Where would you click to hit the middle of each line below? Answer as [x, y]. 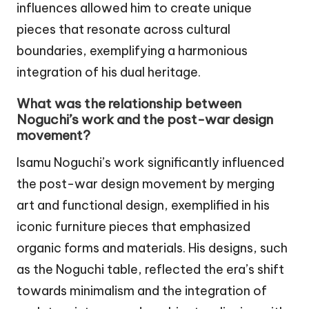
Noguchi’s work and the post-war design [145, 120]
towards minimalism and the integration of [142, 291]
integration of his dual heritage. [109, 72]
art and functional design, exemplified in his [143, 206]
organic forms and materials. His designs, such [152, 248]
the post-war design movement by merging [146, 184]
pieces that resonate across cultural [123, 29]
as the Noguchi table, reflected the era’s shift [150, 270]
